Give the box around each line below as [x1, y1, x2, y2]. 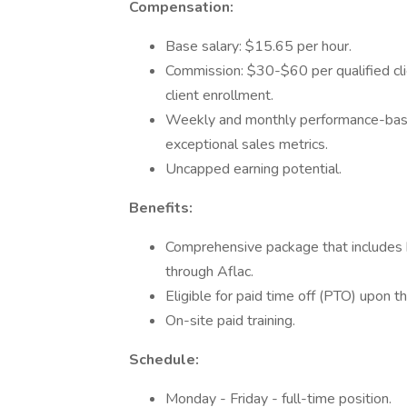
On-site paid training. [165, 311, 295, 331]
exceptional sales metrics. [165, 134, 328, 154]
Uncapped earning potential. [165, 159, 342, 179]
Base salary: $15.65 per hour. [165, 36, 352, 56]
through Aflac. [165, 262, 253, 282]
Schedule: [129, 350, 199, 370]
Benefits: [129, 198, 193, 218]
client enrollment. [165, 85, 273, 105]
